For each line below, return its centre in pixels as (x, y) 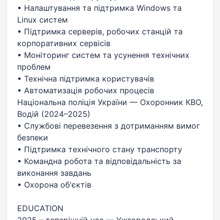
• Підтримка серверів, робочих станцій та (100, 31)
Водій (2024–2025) (54, 114)
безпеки (33, 137)
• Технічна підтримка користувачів (86, 78)
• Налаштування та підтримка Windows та (99, 8)
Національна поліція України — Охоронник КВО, (110, 102)
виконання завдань (54, 173)
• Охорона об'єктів (54, 184)
